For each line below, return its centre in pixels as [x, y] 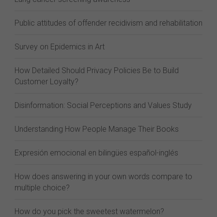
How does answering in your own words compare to [103, 177]
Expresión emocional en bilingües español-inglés [96, 153]
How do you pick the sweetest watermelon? [89, 211]
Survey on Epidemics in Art [60, 47]
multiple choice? [42, 188]
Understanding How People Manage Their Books [97, 129]
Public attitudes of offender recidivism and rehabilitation [108, 23]
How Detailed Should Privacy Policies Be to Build [97, 70]
